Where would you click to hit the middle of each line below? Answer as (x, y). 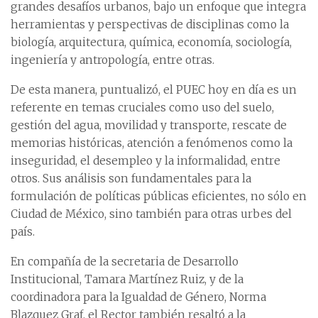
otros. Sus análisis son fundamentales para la (131, 179)
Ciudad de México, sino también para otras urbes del (151, 214)
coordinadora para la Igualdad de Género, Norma (138, 297)
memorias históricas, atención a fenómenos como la (152, 143)
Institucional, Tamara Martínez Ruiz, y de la (127, 280)
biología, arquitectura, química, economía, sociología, (151, 43)
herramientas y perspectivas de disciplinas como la (150, 25)
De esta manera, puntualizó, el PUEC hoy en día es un (154, 90)
